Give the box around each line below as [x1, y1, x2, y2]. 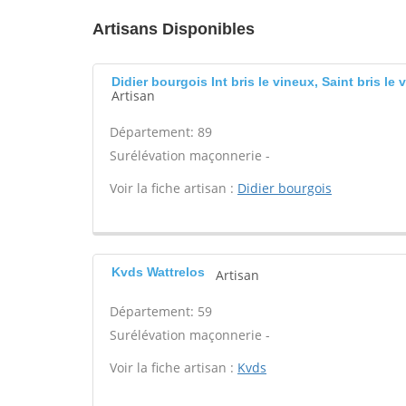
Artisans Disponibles [92, 20, 255, 38]
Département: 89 [110, 123, 212, 140]
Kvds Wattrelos [111, 265, 205, 279]
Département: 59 [110, 303, 212, 320]
